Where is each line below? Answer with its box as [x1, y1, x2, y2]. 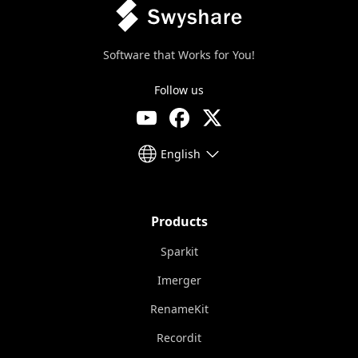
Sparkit [160, 244, 198, 259]
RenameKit [149, 301, 209, 316]
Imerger [157, 272, 201, 288]
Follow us [154, 82, 204, 97]
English [160, 145, 201, 161]
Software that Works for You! [103, 47, 255, 62]
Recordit [157, 330, 201, 345]
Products [150, 213, 208, 230]
